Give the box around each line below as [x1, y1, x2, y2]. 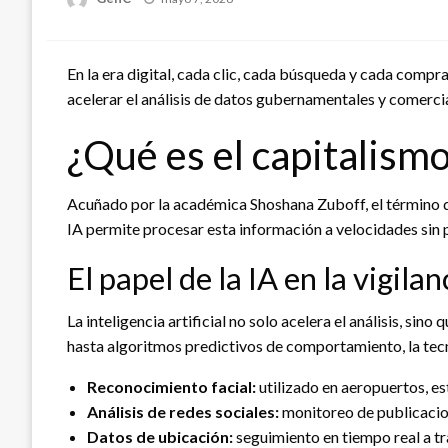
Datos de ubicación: [87, 426, 233, 446]
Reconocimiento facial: [87, 376, 256, 396]
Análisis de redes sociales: [87, 401, 279, 421]
